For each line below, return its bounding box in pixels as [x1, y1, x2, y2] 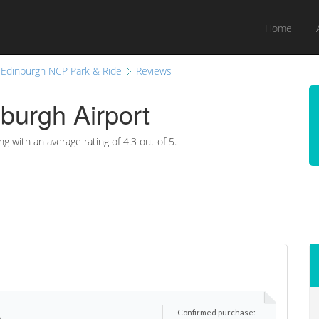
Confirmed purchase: [177, 307, 256, 317]
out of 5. [137, 135, 177, 148]
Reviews [136, 64, 172, 78]
